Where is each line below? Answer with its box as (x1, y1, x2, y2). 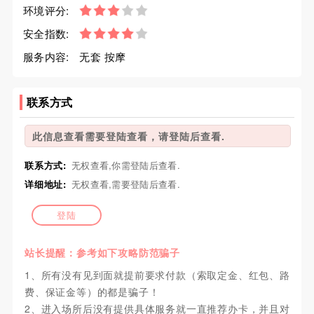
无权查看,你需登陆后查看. (71, 158, 180, 172)
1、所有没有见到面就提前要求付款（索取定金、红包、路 (24, 268, 290, 282)
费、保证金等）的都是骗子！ (24, 285, 160, 299)
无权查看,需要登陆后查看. (71, 177, 180, 191)
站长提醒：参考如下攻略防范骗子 (24, 245, 180, 260)
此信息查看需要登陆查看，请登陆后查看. (32, 129, 225, 143)
